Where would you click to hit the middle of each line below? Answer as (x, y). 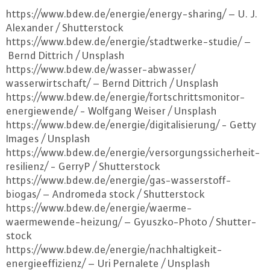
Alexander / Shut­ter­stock (65, 28)
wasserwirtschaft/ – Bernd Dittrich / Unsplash (112, 83)
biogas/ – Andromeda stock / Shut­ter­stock (105, 194)
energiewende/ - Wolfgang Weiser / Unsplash (111, 111)
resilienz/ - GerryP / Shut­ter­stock (83, 166)
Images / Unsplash (48, 139)
